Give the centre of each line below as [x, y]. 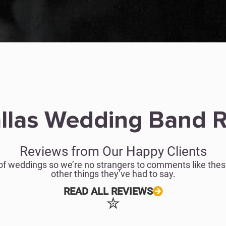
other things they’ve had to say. [113, 174]
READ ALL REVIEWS [108, 191]
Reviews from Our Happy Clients [113, 152]
